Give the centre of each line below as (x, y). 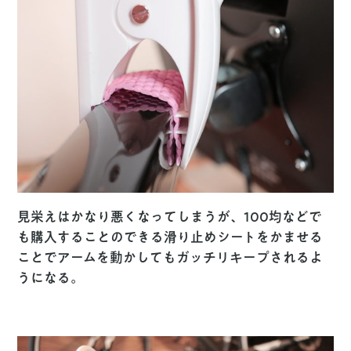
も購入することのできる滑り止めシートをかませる (170, 237)
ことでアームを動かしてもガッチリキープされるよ (170, 257)
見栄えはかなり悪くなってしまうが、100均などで (170, 216)
